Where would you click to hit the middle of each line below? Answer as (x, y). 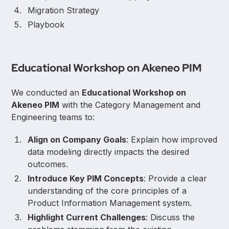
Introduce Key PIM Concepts (86, 178)
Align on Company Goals (77, 139)
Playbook (46, 24)
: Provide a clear (176, 178)
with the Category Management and (130, 105)
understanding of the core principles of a (107, 190)
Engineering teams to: (53, 117)
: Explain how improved (172, 139)
